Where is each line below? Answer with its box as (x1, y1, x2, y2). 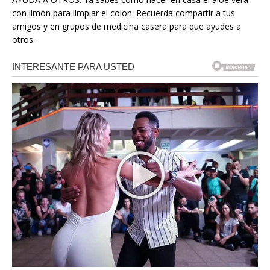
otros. (12, 33, 35, 45)
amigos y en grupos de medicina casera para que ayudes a (12, 20, 241, 32)
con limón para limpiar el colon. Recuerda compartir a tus (12, 7, 235, 19)
